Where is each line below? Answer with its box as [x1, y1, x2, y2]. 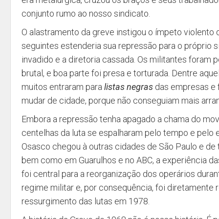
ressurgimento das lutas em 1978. [22, 196, 150, 206]
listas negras [104, 82, 155, 92]
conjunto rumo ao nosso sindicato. [22, 8, 150, 19]
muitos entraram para [22, 82, 104, 92]
